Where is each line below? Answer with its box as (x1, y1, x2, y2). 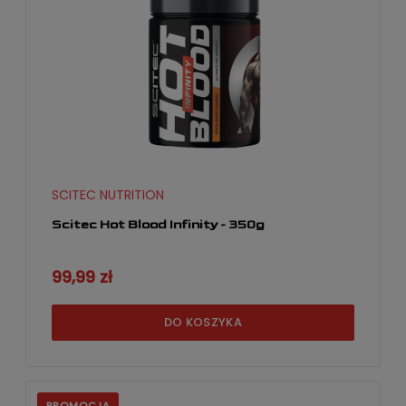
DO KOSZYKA (164, 314, 242, 332)
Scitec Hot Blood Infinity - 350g (52, 216, 265, 232)
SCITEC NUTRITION (52, 185, 164, 204)
